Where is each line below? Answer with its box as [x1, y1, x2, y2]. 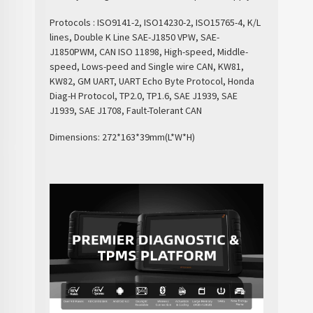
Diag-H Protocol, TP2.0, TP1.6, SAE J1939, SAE [50, 89, 238, 102]
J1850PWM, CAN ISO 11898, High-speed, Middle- [50, 45, 249, 58]
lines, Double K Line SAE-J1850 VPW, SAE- [50, 30, 220, 43]
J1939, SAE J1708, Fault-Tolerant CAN [50, 103, 203, 117]
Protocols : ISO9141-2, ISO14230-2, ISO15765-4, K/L [50, 15, 261, 29]
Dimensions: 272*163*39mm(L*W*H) [50, 131, 196, 143]
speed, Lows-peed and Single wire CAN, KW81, [50, 59, 245, 73]
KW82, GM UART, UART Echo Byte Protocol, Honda [50, 74, 255, 87]
